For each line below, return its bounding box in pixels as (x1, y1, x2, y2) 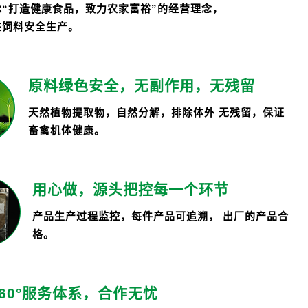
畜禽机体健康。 (28, 124, 105, 136)
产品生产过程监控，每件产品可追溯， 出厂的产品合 (32, 210, 289, 222)
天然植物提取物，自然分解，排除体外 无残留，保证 (28, 106, 285, 118)
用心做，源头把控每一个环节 (32, 181, 229, 197)
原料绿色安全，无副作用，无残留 (28, 77, 255, 93)
